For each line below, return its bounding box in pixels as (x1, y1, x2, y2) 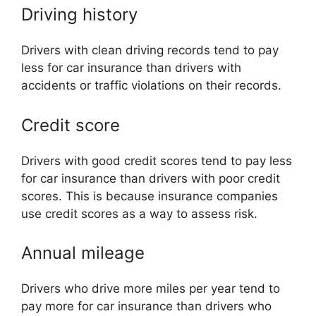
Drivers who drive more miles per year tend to (21, 281, 280, 296)
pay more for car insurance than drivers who (21, 299, 272, 313)
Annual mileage (21, 243, 145, 263)
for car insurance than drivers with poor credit (21, 171, 280, 186)
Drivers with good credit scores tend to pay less (21, 153, 292, 168)
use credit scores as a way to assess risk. (21, 206, 257, 221)
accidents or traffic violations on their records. (21, 78, 281, 92)
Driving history (21, 4, 138, 25)
